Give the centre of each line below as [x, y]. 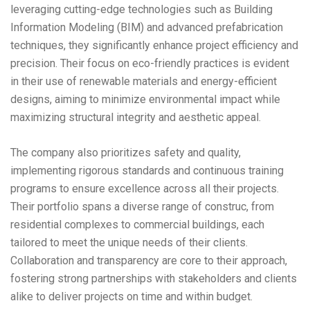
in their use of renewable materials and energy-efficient [144, 81]
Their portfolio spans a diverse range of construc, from [142, 207]
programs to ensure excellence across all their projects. [145, 189]
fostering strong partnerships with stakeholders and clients [154, 279]
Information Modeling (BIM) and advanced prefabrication [147, 27]
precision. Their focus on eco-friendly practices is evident [150, 63]
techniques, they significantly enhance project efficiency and [154, 45]
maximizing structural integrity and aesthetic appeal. [136, 117]
